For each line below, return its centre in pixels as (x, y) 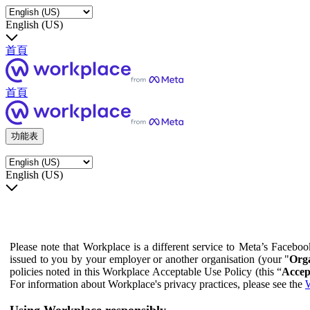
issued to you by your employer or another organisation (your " (150, 259)
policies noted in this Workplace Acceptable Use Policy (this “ (146, 271)
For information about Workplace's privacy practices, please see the (157, 284)
